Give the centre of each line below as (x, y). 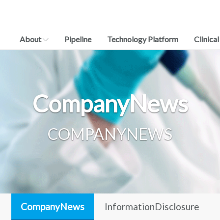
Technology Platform (143, 39)
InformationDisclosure (152, 206)
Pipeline (78, 39)
